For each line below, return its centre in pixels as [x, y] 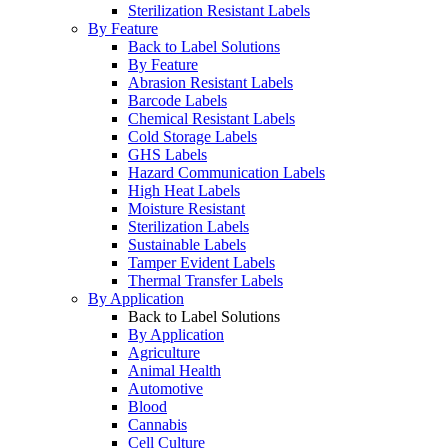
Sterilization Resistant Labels [219, 11]
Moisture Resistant [186, 209]
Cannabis [157, 425]
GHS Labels [167, 155]
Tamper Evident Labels [201, 263]
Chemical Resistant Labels [211, 119]
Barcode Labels [177, 101]
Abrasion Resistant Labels [210, 83]
